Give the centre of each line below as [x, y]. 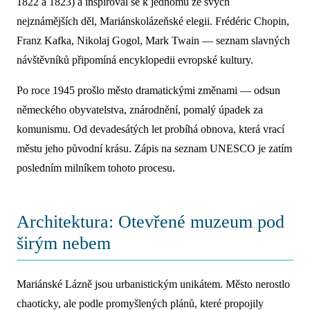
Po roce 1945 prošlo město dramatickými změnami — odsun [148, 90]
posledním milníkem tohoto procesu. [96, 168]
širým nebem [64, 243]
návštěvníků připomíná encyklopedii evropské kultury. [135, 60]
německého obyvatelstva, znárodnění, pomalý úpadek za [140, 110]
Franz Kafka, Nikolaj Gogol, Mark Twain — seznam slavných [153, 40]
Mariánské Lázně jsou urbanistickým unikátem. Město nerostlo [153, 284]
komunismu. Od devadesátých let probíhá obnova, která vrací [151, 129]
